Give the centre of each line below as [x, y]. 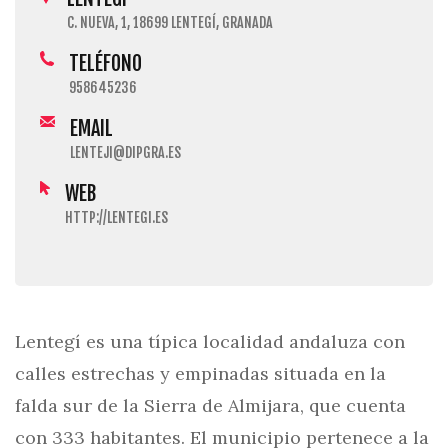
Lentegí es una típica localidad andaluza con [210, 341]
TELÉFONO [106, 63]
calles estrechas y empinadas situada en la [200, 373]
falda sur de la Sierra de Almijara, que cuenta [210, 405]
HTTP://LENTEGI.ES [117, 217]
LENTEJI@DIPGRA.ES [125, 152]
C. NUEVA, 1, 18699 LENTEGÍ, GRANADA [170, 22]
